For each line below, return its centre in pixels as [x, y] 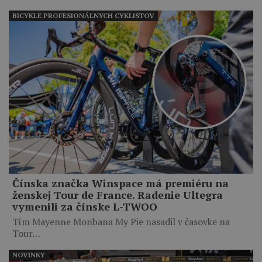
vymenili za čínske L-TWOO [85, 207]
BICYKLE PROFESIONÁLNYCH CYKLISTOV [83, 16]
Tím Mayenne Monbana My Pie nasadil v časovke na [121, 222]
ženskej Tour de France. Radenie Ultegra [118, 195]
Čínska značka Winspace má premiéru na [120, 183]
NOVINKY [29, 255]
